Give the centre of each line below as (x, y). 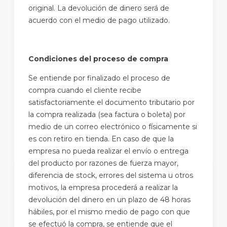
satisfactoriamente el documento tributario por (111, 102)
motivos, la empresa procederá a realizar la (103, 187)
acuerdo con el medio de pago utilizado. (99, 20)
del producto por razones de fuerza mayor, (103, 163)
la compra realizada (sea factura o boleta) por (107, 114)
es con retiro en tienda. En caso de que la (101, 139)
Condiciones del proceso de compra (98, 59)
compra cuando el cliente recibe (85, 90)
